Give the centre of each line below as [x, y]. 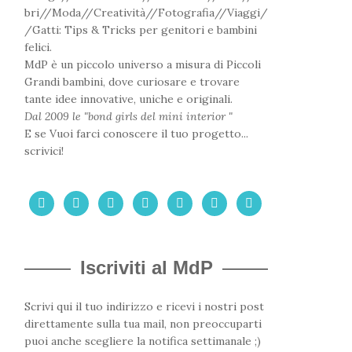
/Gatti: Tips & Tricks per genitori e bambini [141, 30]
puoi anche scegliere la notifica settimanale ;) [143, 341]
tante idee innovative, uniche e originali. [128, 99]
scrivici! [44, 151]
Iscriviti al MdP [146, 268]
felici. [38, 47]
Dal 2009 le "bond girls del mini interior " [128, 116]
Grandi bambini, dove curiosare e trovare [132, 82]
